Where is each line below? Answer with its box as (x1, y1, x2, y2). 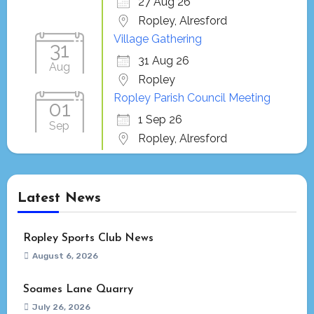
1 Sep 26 (137, 113, 182, 127)
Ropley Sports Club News (22, 233, 153, 245)
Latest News (17, 191, 101, 206)
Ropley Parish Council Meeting (113, 91, 271, 105)
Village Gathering (113, 32, 202, 46)
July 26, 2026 (32, 302, 90, 313)
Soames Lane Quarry (22, 284, 133, 296)
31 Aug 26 (137, 54, 189, 68)
